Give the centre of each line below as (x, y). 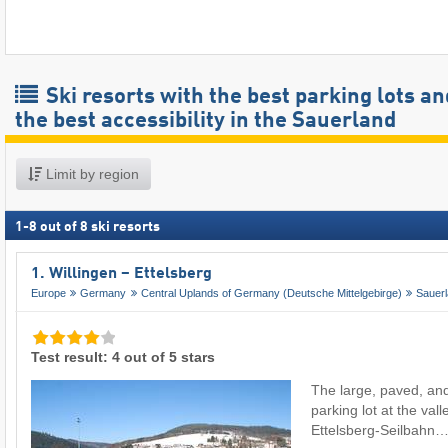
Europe (48, 293)
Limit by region (90, 173)
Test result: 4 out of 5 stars (123, 357)
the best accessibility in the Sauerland (205, 120)
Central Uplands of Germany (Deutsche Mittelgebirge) (271, 293)
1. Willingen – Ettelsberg (121, 273)
